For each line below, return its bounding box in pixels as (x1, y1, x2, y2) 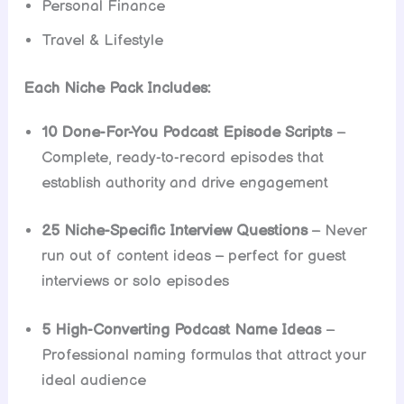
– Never (308, 222, 368, 241)
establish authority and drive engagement (41, 173, 329, 192)
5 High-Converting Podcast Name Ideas (41, 320, 326, 339)
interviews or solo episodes (41, 272, 230, 291)
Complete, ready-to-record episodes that (41, 148, 325, 167)
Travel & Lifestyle (41, 31, 164, 50)
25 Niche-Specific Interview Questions (41, 222, 308, 241)
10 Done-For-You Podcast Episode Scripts (41, 123, 337, 142)
